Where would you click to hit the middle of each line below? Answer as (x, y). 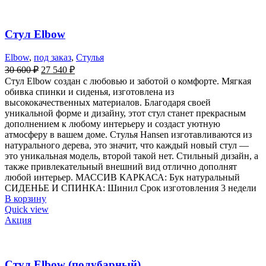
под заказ (53, 58)
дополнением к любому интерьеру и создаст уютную (113, 124)
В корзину (26, 199)
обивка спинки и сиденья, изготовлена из (89, 92)
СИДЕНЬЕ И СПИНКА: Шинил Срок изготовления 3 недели (131, 188)
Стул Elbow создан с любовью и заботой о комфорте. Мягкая (128, 81)
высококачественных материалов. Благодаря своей (108, 103)
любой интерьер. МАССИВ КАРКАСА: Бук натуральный (122, 178)
